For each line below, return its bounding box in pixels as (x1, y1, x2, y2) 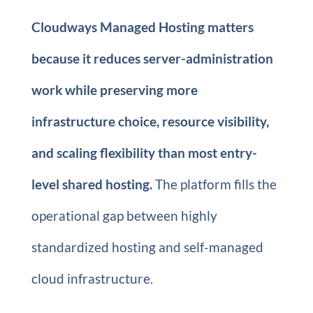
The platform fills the (152, 176, 277, 192)
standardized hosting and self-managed (31, 239, 263, 255)
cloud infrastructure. (31, 270, 153, 286)
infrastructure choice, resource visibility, (31, 113, 269, 129)
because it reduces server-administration (31, 50, 273, 66)
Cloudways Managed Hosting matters (31, 19, 254, 35)
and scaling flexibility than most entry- (31, 145, 257, 161)
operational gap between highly (31, 208, 217, 224)
